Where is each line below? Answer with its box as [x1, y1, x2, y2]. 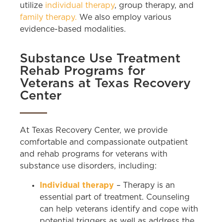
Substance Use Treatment [20, 51, 180, 66]
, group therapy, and [114, 1, 194, 9]
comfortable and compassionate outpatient [20, 138, 188, 147]
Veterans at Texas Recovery [20, 75, 191, 91]
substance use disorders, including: [20, 162, 157, 170]
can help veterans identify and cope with [40, 205, 198, 213]
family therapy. [20, 13, 77, 21]
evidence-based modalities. [20, 25, 126, 33]
